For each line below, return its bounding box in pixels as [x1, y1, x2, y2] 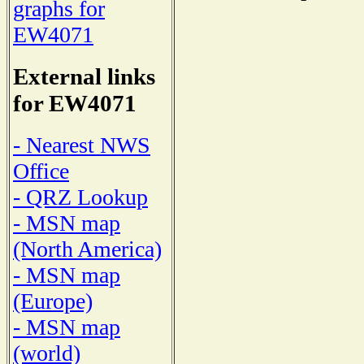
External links [13, 63, 155, 90]
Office [13, 158, 69, 184]
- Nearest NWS [13, 132, 150, 158]
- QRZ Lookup [13, 184, 148, 210]
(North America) [13, 236, 162, 262]
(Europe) [13, 288, 93, 314]
